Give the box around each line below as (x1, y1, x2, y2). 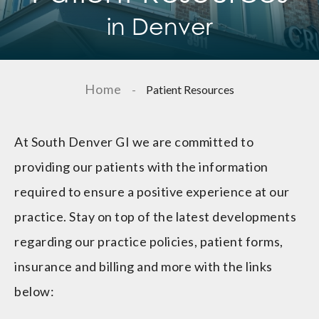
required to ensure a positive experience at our (14, 184, 290, 200)
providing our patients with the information (14, 159, 268, 175)
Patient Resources (144, 83, 234, 97)
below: (14, 283, 54, 300)
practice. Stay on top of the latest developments (14, 209, 296, 225)
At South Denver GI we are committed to (14, 134, 253, 150)
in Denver (106, 13, 213, 41)
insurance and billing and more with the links (14, 258, 273, 275)
